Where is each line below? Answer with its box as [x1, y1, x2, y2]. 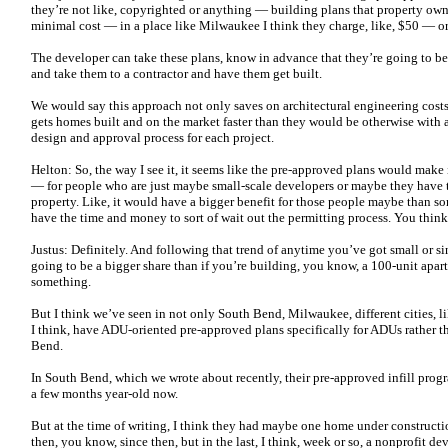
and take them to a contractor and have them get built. [31, 66, 325, 81]
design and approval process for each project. [31, 130, 280, 145]
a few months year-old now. [31, 386, 178, 401]
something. [31, 274, 94, 289]
